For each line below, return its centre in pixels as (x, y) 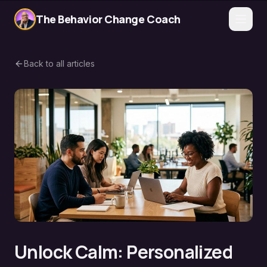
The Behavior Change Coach (108, 19)
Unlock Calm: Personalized (123, 252)
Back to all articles (59, 63)
